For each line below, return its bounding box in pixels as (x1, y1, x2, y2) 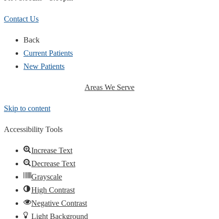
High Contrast (31, 185, 75, 194)
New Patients (23, 62, 65, 70)
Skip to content (4, 104, 50, 112)
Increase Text (31, 146, 72, 154)
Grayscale (31, 172, 62, 181)
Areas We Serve (85, 83, 134, 91)
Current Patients (23, 48, 73, 57)
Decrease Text (31, 159, 75, 168)
